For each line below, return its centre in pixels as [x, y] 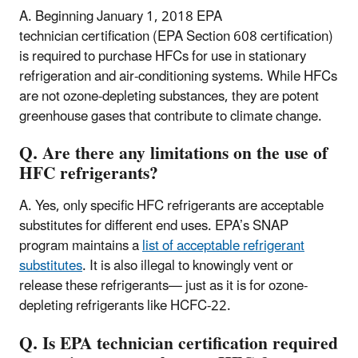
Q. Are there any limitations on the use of [173, 154]
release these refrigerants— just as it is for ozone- [163, 286]
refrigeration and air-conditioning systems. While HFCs [178, 76]
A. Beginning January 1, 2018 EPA [121, 16]
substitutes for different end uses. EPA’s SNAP [154, 227]
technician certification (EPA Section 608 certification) [176, 36]
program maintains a [81, 247]
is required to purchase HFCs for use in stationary [163, 56]
